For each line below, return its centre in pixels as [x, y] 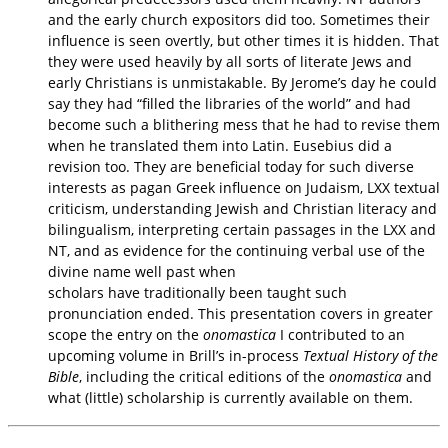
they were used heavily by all [147, 61]
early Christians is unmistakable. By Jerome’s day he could [242, 82]
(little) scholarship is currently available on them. [249, 397]
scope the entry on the [125, 334]
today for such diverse [339, 166]
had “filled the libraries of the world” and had [259, 103]
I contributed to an [340, 334]
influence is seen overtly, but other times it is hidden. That [243, 40]
